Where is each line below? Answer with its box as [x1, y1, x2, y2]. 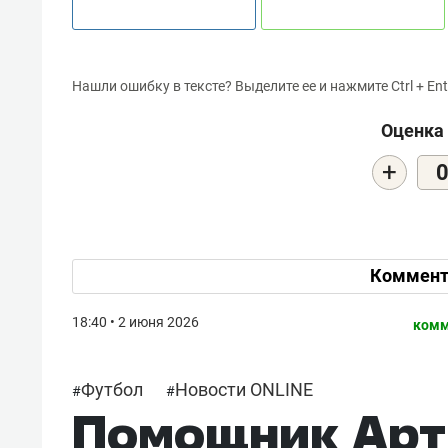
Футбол [81, 378, 143, 400]
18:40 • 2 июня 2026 [72, 313, 199, 330]
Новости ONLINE [175, 378, 313, 400]
